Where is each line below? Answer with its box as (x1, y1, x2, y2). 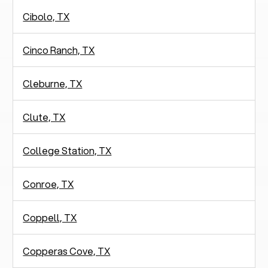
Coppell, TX (23, 210, 77, 224)
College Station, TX (23, 143, 112, 157)
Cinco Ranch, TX (23, 42, 95, 57)
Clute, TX (23, 109, 66, 124)
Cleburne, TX (23, 76, 83, 90)
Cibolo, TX (23, 9, 70, 23)
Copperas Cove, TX (23, 243, 111, 258)
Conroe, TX (23, 176, 74, 191)
